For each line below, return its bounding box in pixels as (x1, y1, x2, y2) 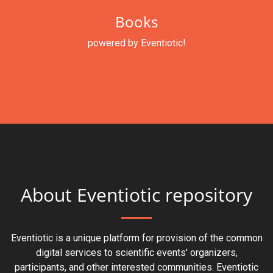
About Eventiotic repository (21, 182, 252, 207)
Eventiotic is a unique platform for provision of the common (10, 232, 263, 244)
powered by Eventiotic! (87, 37, 186, 49)
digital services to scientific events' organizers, (35, 247, 238, 258)
